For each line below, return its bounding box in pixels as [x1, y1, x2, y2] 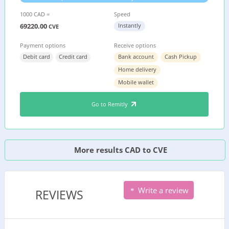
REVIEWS [35, 187, 84, 203]
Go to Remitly [91, 100, 129, 108]
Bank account [118, 53, 154, 60]
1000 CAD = [20, 10, 50, 18]
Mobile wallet [118, 78, 154, 86]
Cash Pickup [165, 53, 197, 60]
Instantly [118, 21, 142, 29]
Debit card [23, 53, 51, 60]
